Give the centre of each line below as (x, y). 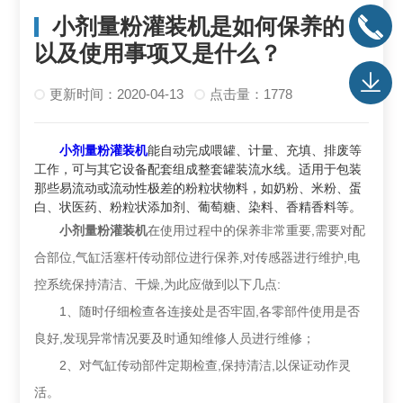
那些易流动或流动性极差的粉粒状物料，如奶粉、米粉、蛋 (198, 188)
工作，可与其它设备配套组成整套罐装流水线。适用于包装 (198, 170)
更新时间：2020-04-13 (117, 94)
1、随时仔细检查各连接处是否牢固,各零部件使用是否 (197, 312)
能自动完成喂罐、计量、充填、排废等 (255, 151)
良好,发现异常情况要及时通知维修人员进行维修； (175, 339)
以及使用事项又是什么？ (158, 54)
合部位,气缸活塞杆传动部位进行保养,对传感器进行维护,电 (197, 258)
